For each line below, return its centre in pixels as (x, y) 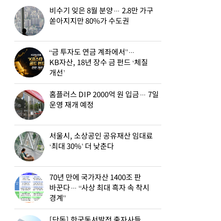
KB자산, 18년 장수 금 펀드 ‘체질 (99, 63)
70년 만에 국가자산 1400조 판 (95, 178)
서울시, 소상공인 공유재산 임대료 (101, 136)
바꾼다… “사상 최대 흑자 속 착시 (99, 188)
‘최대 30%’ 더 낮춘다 (82, 147)
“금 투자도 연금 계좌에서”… (92, 52)
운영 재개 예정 (72, 105)
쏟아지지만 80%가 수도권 (89, 21)
